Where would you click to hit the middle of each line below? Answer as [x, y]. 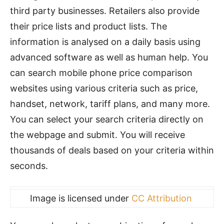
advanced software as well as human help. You [109, 57]
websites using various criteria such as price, [104, 88]
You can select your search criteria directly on [107, 119]
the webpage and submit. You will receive [97, 135]
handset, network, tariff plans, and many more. [110, 104]
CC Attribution [161, 198]
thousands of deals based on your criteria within [112, 150]
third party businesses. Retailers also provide [105, 11]
